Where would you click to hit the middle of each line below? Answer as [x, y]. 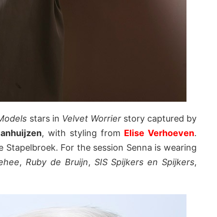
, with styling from [83, 133]
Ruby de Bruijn [57, 162]
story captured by [159, 119]
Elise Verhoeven [159, 133]
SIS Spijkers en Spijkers [144, 162]
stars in [44, 119]
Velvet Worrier [91, 119]
